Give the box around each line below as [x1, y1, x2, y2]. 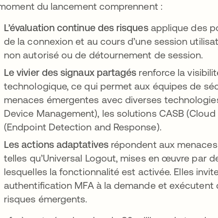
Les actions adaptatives [4, 139, 109, 150]
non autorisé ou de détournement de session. [4, 49, 206, 60]
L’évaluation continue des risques [4, 22, 148, 33]
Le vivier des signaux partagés [4, 67, 137, 78]
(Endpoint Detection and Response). [4, 121, 162, 132]
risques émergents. [4, 193, 90, 204]
